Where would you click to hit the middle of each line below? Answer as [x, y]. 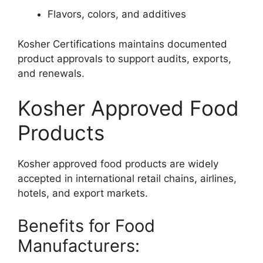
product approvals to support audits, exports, [124, 58]
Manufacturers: [79, 245]
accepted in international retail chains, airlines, [127, 179]
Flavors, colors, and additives [117, 14]
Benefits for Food [86, 225]
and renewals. [51, 73]
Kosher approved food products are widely [118, 164]
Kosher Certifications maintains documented [122, 44]
